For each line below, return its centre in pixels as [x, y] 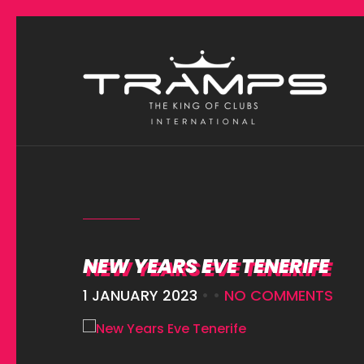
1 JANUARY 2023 [140, 295]
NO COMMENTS [279, 295]
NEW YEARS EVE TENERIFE [206, 266]
